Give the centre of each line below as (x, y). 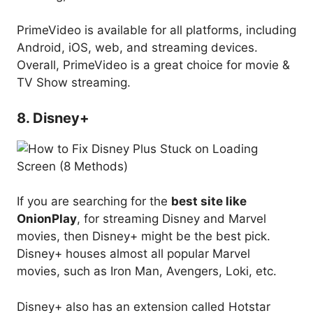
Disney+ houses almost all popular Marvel (133, 254)
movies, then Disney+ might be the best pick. (144, 236)
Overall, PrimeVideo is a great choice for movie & (153, 65)
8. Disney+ (53, 118)
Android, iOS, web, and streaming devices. (137, 48)
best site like (209, 202)
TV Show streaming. (74, 83)
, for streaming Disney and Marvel (172, 219)
